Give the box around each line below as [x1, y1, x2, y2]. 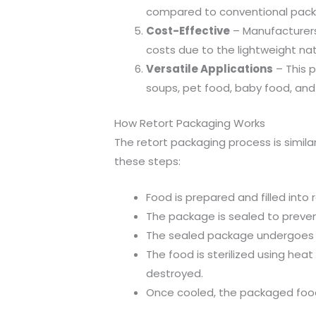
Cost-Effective [146, 23, 230, 38]
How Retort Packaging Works [114, 115, 265, 130]
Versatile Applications [146, 61, 273, 76]
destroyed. [146, 265, 203, 281]
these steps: [114, 153, 181, 169]
